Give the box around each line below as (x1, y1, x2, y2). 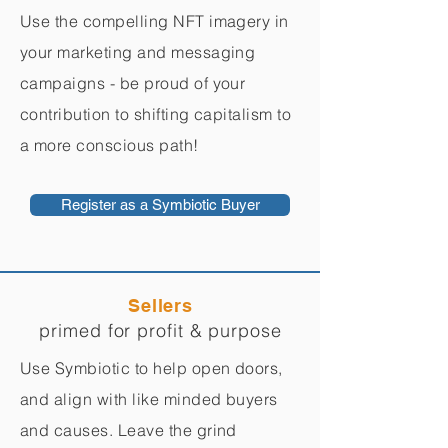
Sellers (127, 295, 194, 316)
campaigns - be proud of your (20, 73, 246, 93)
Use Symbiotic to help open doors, (20, 358, 283, 378)
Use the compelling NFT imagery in (20, 11, 289, 31)
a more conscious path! (20, 135, 199, 155)
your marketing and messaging (20, 42, 256, 62)
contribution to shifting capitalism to (20, 104, 292, 124)
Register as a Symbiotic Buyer (60, 196, 260, 213)
